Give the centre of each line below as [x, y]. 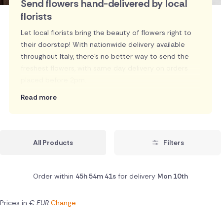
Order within [54, 176]
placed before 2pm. [53, 80]
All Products [53, 143]
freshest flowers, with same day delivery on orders [104, 68]
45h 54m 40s [96, 176]
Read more [38, 97]
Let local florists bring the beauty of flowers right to [106, 33]
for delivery [137, 176]
